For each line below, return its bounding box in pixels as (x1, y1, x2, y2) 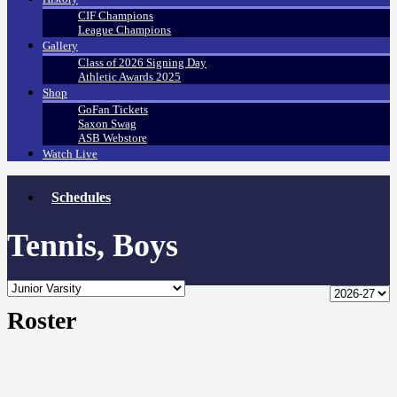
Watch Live (43, 147, 97, 161)
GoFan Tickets (78, 103, 148, 117)
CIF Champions (78, 9, 153, 23)
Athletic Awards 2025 (78, 70, 181, 84)
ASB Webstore (78, 131, 147, 145)
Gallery (43, 39, 78, 53)
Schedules (51, 190, 111, 206)
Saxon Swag (78, 117, 136, 131)
